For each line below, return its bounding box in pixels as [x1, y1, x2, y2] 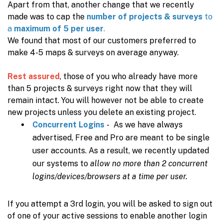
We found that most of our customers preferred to [7, 36, 196, 45]
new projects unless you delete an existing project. [7, 108, 196, 117]
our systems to [32, 159, 90, 168]
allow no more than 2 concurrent [90, 159, 208, 168]
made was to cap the [7, 12, 87, 21]
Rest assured [7, 72, 60, 81]
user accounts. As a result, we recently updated [32, 146, 209, 155]
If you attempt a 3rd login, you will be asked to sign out [7, 199, 213, 209]
